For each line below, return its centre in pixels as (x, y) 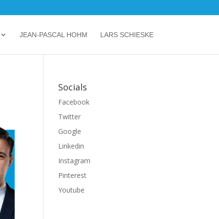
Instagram (75, 161)
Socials (73, 87)
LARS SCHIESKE (127, 35)
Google (70, 131)
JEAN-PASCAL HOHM (53, 35)
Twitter (70, 117)
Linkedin (71, 146)
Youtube (72, 190)
